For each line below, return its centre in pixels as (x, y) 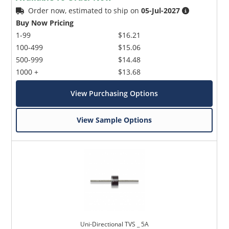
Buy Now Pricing (45, 22)
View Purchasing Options (114, 93)
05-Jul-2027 (161, 10)
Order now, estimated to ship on (85, 10)
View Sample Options (114, 120)
